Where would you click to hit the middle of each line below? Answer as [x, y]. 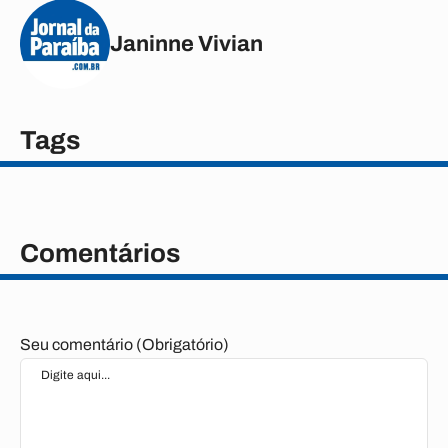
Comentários [100, 253]
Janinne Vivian [186, 43]
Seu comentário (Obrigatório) [124, 344]
